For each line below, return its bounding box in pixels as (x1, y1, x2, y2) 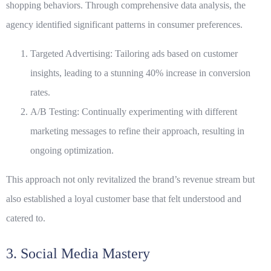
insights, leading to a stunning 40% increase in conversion (30, 68, 250, 79)
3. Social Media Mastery (6, 246, 150, 262)
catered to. (6, 213, 45, 224)
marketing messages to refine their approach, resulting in (30, 126, 244, 137)
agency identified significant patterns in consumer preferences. (6, 19, 243, 30)
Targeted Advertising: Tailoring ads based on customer (30, 48, 238, 59)
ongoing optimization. (30, 145, 114, 156)
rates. (30, 87, 50, 98)
